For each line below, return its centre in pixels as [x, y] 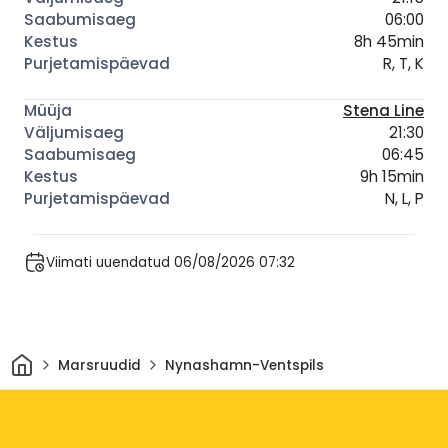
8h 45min [389, 42]
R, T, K [403, 64]
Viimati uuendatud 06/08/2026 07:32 [170, 262]
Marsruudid [99, 365]
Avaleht [59, 359]
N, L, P [404, 199]
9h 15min [392, 177]
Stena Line [383, 111]
